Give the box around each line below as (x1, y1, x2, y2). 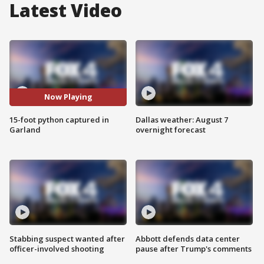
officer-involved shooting (9, 243, 104, 255)
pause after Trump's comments (136, 243, 252, 255)
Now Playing (44, 91, 93, 103)
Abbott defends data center (136, 233, 240, 245)
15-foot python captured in (9, 114, 109, 125)
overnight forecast (136, 124, 206, 135)
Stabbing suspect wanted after (9, 233, 125, 245)
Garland (9, 124, 41, 135)
